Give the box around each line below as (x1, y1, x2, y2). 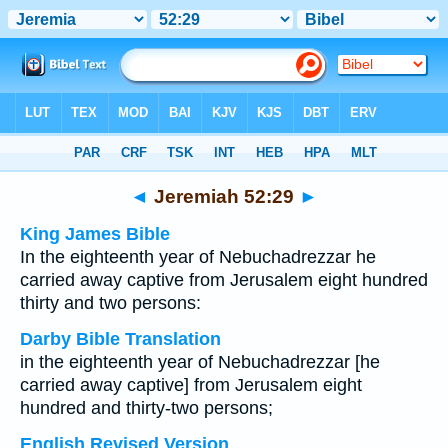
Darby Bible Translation (20, 329, 221, 349)
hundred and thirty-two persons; (20, 398, 273, 418)
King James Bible (20, 224, 170, 244)
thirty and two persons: (20, 293, 201, 313)
